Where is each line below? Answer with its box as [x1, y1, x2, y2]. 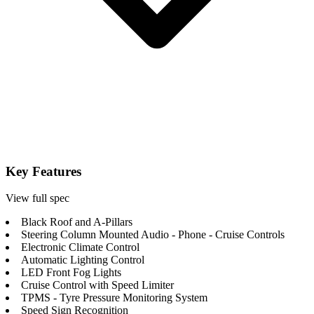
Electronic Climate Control [21, 241, 139, 254]
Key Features [6, 163, 81, 179]
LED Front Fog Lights [21, 266, 121, 279]
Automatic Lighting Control [21, 254, 144, 266]
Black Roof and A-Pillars [21, 216, 132, 228]
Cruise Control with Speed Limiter [21, 279, 174, 292]
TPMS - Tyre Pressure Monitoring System [21, 292, 207, 304]
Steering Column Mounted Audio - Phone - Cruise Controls [21, 228, 285, 241]
